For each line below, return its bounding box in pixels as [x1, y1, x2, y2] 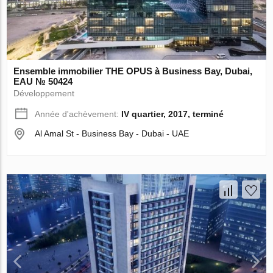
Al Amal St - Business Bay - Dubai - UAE [35, 129, 190, 139]
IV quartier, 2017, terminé [121, 109, 224, 119]
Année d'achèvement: [35, 109, 122, 119]
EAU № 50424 [13, 76, 73, 87]
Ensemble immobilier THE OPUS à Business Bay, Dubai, [13, 66, 253, 77]
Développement [13, 88, 75, 99]
